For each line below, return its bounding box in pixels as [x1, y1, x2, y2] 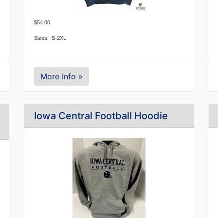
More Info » [40, 72, 83, 81]
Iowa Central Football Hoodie [34, 110, 168, 122]
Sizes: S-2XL [34, 35, 66, 41]
